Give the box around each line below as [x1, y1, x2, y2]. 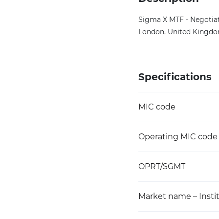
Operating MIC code [138, 132, 218, 141]
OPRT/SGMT [138, 162, 185, 171]
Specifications [138, 71, 212, 83]
